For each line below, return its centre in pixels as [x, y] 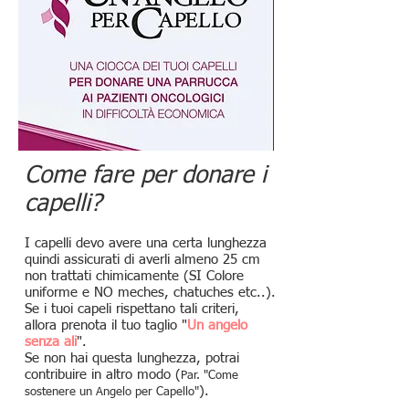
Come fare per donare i [146, 176]
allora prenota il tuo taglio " [106, 325]
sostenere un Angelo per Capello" [112, 392]
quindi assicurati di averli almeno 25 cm [142, 260]
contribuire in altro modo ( [103, 375]
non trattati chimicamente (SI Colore [134, 276]
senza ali [51, 342]
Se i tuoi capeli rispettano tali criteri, [132, 309]
